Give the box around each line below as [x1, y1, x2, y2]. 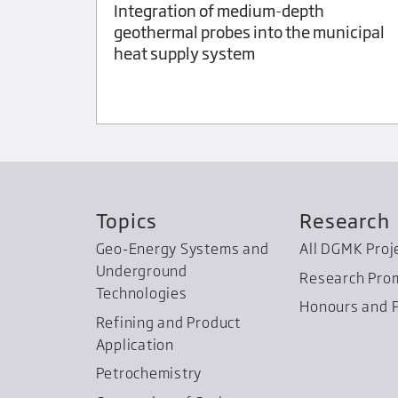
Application [95, 335, 174, 354]
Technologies [95, 283, 187, 302]
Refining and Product [95, 313, 241, 331]
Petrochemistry [95, 364, 203, 383]
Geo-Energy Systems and [95, 239, 269, 258]
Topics [95, 209, 158, 234]
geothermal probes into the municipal [113, 21, 385, 42]
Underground [95, 261, 187, 280]
